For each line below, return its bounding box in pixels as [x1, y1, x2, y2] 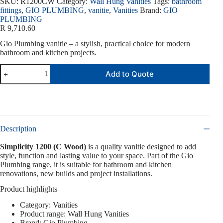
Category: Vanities [20, 201, 78, 210]
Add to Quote [106, 69, 154, 79]
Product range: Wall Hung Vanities [20, 210, 129, 219]
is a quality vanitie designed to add [86, 142, 196, 151]
